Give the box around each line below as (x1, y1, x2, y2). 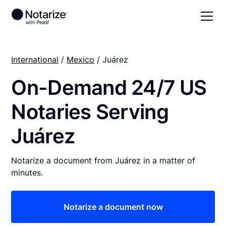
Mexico (67, 54, 95, 65)
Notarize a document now (63, 201, 163, 212)
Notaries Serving (11, 99, 168, 124)
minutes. (11, 167, 43, 178)
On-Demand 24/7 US (11, 75, 207, 100)
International (11, 54, 59, 65)
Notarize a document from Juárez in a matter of (11, 155, 196, 165)
